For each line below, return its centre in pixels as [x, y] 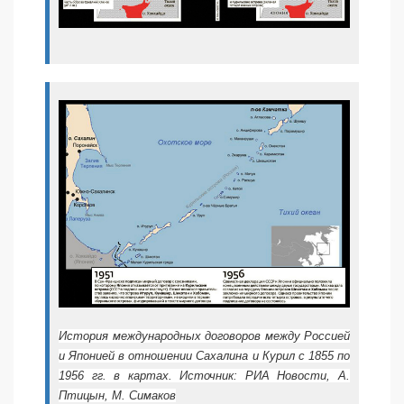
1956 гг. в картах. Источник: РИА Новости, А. [204, 376]
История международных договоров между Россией [204, 336]
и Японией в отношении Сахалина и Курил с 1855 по [204, 356]
